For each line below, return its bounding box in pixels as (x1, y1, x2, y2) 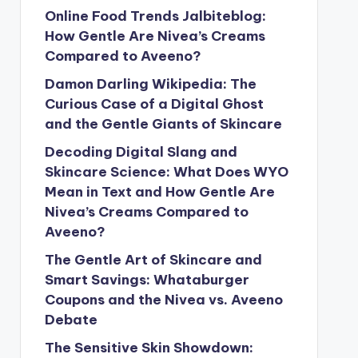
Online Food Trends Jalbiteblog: (44, 7, 266, 25)
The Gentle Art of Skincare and (44, 251, 262, 268)
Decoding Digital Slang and (44, 143, 237, 161)
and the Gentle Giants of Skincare (44, 115, 282, 133)
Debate (44, 311, 97, 328)
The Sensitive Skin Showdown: (44, 339, 253, 356)
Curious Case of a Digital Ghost (44, 95, 264, 113)
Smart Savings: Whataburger (44, 271, 249, 288)
